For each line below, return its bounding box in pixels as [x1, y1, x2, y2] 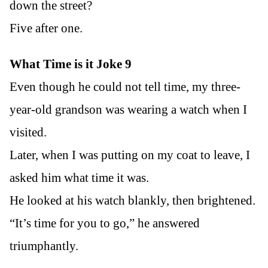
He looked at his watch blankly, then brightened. [10, 193, 255, 208]
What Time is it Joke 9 [10, 56, 132, 71]
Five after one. [10, 21, 83, 36]
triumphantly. [10, 238, 78, 253]
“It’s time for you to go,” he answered [10, 215, 200, 230]
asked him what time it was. [10, 170, 149, 185]
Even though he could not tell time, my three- [10, 79, 240, 94]
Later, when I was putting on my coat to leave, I [10, 147, 250, 162]
